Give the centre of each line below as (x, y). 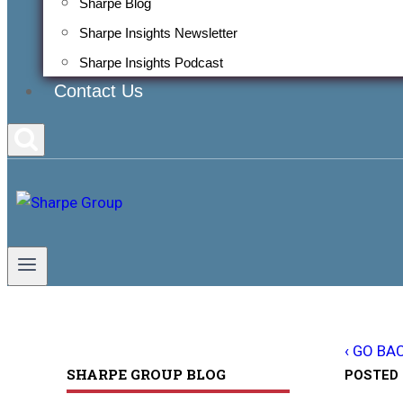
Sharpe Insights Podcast (151, 63)
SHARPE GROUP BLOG (147, 374)
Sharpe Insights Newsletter (158, 33)
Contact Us (99, 91)
